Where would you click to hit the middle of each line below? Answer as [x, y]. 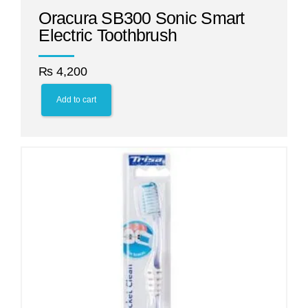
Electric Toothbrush [108, 35]
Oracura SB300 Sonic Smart [142, 18]
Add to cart [76, 99]
